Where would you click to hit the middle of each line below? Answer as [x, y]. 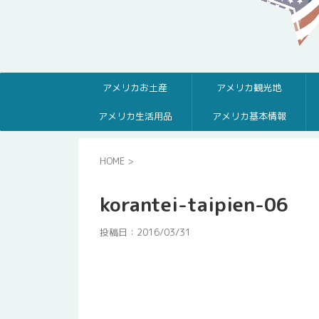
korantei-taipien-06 [194, 204]
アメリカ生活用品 [135, 116]
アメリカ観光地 [249, 88]
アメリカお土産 [135, 88]
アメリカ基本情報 [249, 116]
